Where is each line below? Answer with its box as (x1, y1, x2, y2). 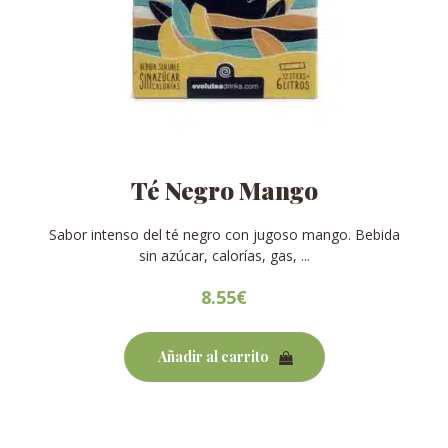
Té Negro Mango (130, 174, 318, 206)
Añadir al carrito (157, 347, 269, 366)
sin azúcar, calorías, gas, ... (138, 246, 310, 265)
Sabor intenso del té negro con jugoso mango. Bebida (48, 225, 400, 244)
